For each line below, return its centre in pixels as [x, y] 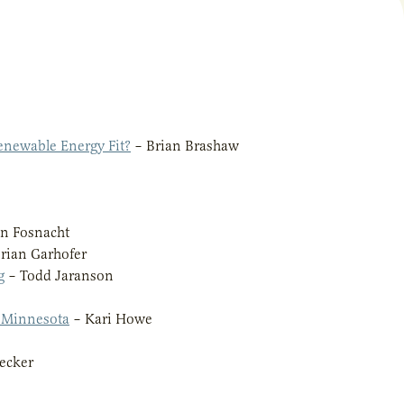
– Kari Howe [111, 319]
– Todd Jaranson [59, 275]
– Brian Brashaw [185, 146]
